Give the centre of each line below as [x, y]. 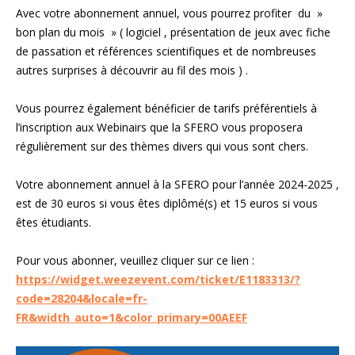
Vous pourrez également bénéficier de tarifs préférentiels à [166, 108]
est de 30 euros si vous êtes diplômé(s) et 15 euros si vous [167, 203]
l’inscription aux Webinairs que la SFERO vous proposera [159, 127]
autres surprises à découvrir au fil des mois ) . [132, 70]
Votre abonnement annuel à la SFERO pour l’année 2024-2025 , [177, 184]
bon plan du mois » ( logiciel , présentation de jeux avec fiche [173, 32]
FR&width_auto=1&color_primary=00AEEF [132, 317]
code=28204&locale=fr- [82, 298]
